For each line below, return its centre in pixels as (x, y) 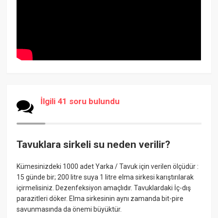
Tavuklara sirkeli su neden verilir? (94, 144)
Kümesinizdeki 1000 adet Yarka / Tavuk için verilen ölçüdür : (108, 167)
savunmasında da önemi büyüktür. (69, 209)
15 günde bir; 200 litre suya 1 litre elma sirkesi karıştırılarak (105, 177)
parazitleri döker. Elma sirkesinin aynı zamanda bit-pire (100, 199)
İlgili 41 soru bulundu (80, 101)
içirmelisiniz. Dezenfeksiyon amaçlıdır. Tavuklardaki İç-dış (104, 188)
